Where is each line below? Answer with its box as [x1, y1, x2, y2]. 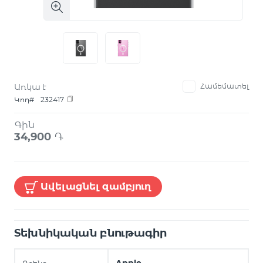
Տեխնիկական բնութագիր [14, 227, 167, 240]
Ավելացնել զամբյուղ [41, 181, 151, 192]
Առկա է [14, 82, 46, 92]
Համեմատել [200, 82, 249, 90]
